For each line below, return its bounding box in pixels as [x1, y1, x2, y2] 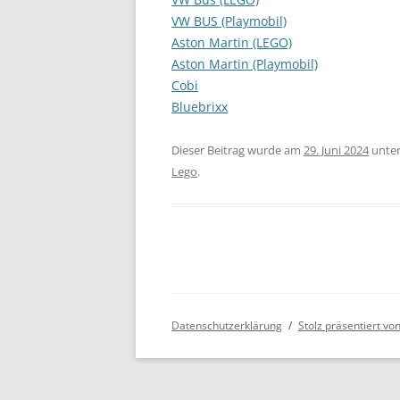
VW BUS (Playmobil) [171, 12, 287, 29]
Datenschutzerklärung [171, 318, 282, 333]
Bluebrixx [171, 98, 228, 115]
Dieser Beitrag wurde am [171, 142, 304, 158]
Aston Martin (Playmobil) [171, 55, 318, 72]
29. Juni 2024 [304, 142, 369, 158]
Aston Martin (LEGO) [171, 34, 292, 51]
